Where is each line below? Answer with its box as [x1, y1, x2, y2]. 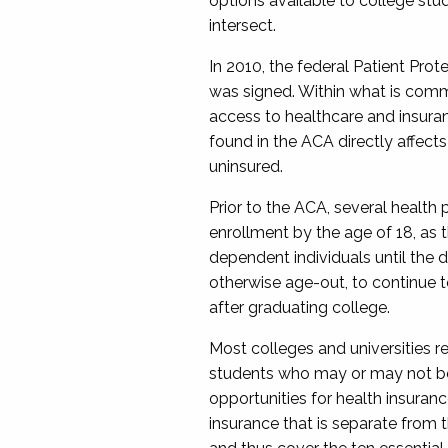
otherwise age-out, [208, 273, 352, 292]
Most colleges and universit [208, 339, 411, 358]
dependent [208, 248, 294, 267]
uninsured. [208, 157, 287, 176]
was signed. [208, 82, 298, 101]
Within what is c [297, 82, 414, 101]
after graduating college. [208, 298, 394, 317]
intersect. [208, 16, 276, 35]
